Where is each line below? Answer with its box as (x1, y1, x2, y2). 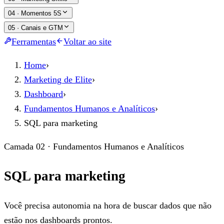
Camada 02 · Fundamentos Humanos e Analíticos (4, 141, 184, 151)
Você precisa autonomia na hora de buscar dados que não (4, 200, 211, 210)
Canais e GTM (21, 24, 63, 31)
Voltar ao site (63, 36, 111, 46)
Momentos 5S (21, 9, 61, 17)
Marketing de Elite (24, 74, 92, 84)
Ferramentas (11, 36, 56, 46)
